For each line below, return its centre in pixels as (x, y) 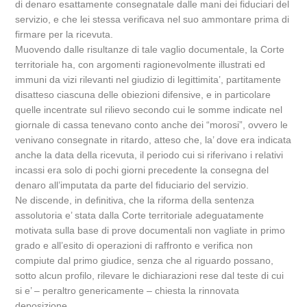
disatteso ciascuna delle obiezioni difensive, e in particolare (143, 95)
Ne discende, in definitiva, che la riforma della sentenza (135, 200)
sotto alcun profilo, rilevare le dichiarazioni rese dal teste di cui (150, 275)
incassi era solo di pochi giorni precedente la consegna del (142, 170)
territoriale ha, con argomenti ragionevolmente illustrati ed (140, 64)
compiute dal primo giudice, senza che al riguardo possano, (145, 260)
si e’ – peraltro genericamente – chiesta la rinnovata (127, 291)
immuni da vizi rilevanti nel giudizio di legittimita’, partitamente (148, 79)
